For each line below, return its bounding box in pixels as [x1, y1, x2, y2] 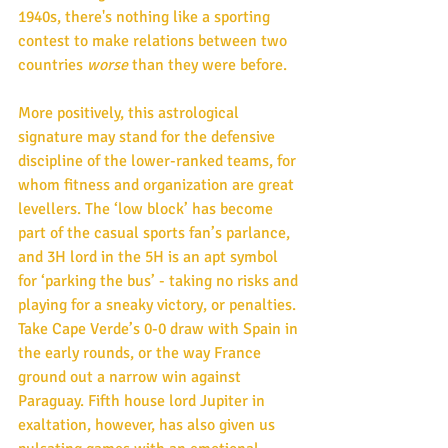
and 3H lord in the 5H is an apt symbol [18, 246, 282, 267]
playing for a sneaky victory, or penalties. [18, 294, 300, 315]
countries [18, 54, 87, 75]
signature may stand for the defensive [18, 126, 279, 147]
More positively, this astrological [18, 102, 243, 123]
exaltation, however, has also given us [18, 414, 279, 435]
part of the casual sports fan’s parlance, [18, 222, 294, 243]
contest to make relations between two [18, 30, 291, 51]
